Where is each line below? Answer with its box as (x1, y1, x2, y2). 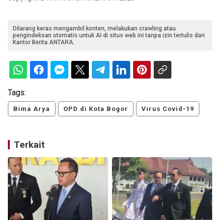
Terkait (14, 139, 45, 151)
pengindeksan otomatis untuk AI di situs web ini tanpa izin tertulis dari (13, 32, 205, 39)
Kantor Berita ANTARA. (13, 39, 75, 46)
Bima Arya (13, 105, 50, 113)
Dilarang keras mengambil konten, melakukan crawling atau (13, 25, 176, 32)
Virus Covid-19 (141, 105, 194, 113)
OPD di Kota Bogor (63, 105, 128, 113)
